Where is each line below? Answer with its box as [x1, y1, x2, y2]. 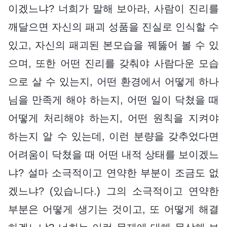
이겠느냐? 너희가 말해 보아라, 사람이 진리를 [8, 3, 219, 14]
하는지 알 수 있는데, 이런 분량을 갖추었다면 [8, 130, 219, 142]
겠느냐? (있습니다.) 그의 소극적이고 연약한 [8, 185, 219, 197]
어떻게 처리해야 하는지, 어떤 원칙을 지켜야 [8, 112, 219, 124]
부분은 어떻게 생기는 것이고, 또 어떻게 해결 [8, 203, 219, 215]
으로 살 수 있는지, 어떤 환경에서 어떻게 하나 [8, 75, 219, 87]
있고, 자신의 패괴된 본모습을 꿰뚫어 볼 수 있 [8, 39, 219, 51]
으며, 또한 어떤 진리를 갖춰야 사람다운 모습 [8, 57, 219, 69]
